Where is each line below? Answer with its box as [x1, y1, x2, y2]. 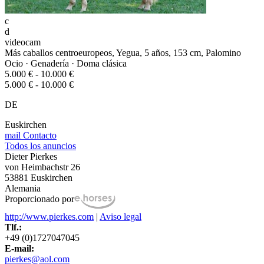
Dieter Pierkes [5, 151, 57, 162]
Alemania [5, 183, 41, 194]
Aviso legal [100, 212, 141, 222]
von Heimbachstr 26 [5, 162, 80, 173]
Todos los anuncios [5, 141, 76, 151]
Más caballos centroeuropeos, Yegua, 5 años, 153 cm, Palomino [5, 48, 241, 58]
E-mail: [5, 243, 34, 254]
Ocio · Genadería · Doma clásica [5, 58, 127, 69]
